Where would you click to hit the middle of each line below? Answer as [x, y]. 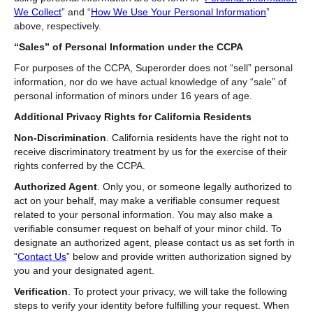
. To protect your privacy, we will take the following [177, 291]
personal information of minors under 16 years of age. [133, 95]
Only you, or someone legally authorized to [197, 186]
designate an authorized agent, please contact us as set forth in [154, 242]
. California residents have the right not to [197, 137]
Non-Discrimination [60, 137]
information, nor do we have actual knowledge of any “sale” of [150, 81]
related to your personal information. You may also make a [143, 214]
